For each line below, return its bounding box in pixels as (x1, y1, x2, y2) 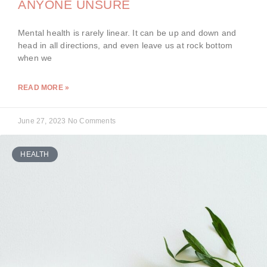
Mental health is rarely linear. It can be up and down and (18, 27, 237, 38)
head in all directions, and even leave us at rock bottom (18, 40, 233, 50)
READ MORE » (18, 83, 70, 92)
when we (18, 52, 52, 63)
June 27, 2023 (18, 116, 68, 125)
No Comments (67, 116, 116, 125)
